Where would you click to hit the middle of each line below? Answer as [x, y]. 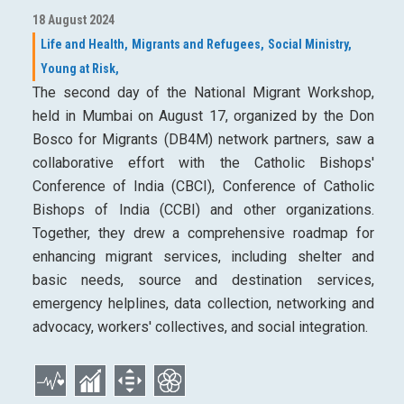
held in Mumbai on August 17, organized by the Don [203, 116]
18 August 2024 [73, 20]
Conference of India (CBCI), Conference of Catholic [203, 187]
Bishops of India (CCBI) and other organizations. [203, 210]
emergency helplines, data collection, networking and [203, 304]
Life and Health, [84, 45]
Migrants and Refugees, [197, 45]
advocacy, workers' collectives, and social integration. [200, 327]
